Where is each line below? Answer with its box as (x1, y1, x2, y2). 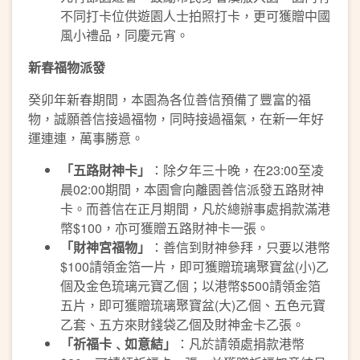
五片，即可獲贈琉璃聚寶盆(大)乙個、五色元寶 (60, 295, 325, 314)
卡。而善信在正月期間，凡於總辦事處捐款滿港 (60, 198, 330, 218)
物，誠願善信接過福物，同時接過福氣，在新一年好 (28, 108, 324, 128)
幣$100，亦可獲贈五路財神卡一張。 (60, 218, 269, 237)
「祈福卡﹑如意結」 (60, 333, 176, 353)
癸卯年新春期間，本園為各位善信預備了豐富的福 (28, 89, 311, 108)
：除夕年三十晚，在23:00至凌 (150, 160, 324, 179)
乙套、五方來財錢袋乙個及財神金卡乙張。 (60, 314, 305, 333)
